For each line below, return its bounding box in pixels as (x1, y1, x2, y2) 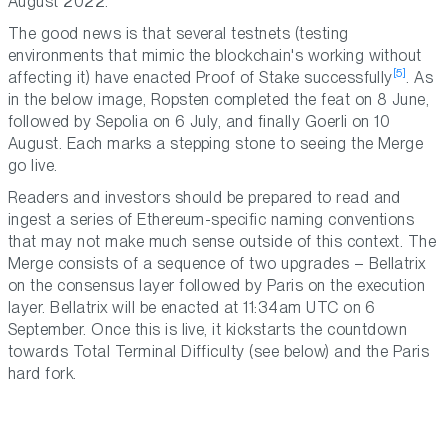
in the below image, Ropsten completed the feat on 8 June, (8, 90, 430, 110)
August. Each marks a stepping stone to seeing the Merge (8, 134, 424, 154)
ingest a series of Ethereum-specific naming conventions (8, 210, 415, 230)
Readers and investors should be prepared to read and (8, 188, 401, 208)
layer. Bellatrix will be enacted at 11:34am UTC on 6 (8, 298, 376, 318)
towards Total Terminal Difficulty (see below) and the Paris (8, 342, 430, 362)
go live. (8, 156, 58, 176)
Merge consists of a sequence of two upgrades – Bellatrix (8, 254, 426, 274)
